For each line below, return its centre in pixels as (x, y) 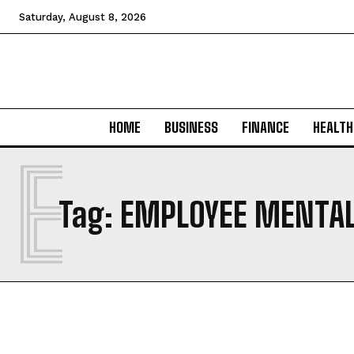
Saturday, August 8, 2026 (83, 17)
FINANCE (265, 127)
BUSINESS (191, 127)
